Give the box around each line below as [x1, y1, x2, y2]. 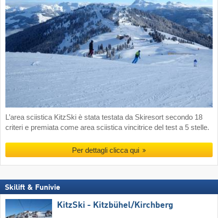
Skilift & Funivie [5, 184, 60, 192]
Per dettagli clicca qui [72, 146, 141, 155]
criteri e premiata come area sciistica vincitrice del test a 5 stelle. [5, 124, 209, 132]
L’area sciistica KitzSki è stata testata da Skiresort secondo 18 [5, 113, 202, 122]
